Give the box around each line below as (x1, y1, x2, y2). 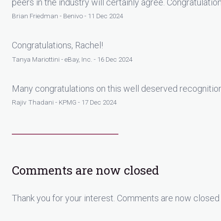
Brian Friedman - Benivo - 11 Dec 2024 (12, 12, 123, 20)
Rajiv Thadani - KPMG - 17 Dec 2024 (12, 98, 116, 107)
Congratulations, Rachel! (12, 40, 103, 51)
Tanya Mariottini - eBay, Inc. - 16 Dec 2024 (12, 55, 132, 63)
